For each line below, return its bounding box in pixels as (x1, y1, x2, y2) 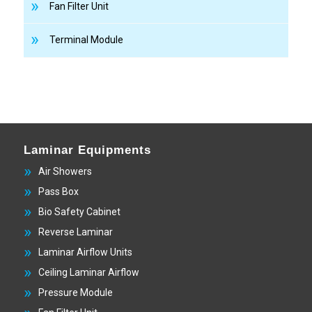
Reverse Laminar (38, 226, 113, 237)
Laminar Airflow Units (38, 246, 132, 258)
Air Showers (38, 165, 92, 177)
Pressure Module (38, 286, 113, 298)
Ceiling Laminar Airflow (38, 266, 139, 278)
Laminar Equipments (23, 143, 151, 156)
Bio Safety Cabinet (38, 205, 120, 217)
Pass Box (38, 185, 79, 197)
